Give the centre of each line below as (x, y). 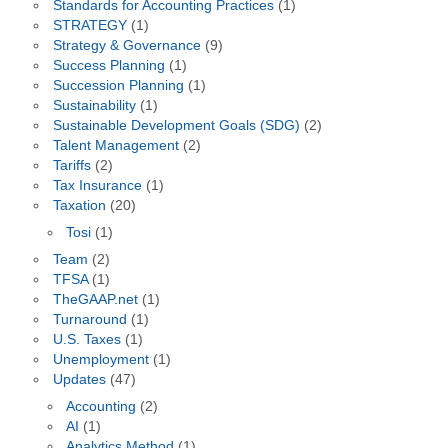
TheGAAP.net (95, 299)
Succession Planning (118, 86)
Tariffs (71, 166)
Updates (79, 379)
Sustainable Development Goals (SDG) (176, 126)
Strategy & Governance (126, 46)
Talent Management (115, 146)
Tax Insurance (97, 186)
